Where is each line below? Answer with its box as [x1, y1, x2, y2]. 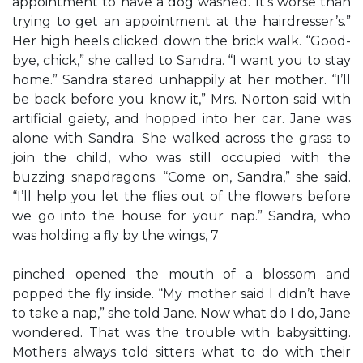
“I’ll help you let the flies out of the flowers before [12, 189, 351, 204]
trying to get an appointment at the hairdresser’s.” [12, 14, 351, 29]
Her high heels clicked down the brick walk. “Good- [12, 33, 351, 49]
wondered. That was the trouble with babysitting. [12, 325, 351, 340]
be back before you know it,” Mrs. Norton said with [12, 92, 351, 107]
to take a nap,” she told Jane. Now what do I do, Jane [12, 305, 351, 321]
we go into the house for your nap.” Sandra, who [12, 208, 351, 224]
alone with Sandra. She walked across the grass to [12, 130, 351, 146]
